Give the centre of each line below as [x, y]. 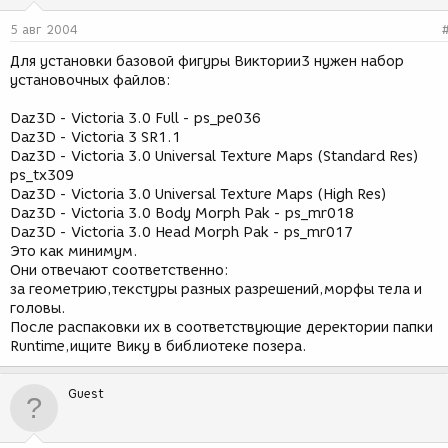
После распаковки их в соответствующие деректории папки [221, 327]
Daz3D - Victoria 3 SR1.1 [95, 137]
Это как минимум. [74, 251]
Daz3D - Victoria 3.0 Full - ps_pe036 [135, 118]
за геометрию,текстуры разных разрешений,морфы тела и [216, 289]
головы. [38, 308]
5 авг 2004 [44, 29]
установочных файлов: [90, 80]
